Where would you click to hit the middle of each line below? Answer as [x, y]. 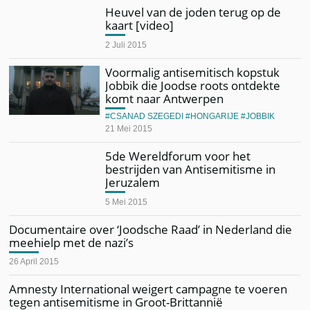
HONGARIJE [215, 116]
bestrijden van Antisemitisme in [191, 169]
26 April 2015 [34, 262]
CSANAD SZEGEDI [147, 116]
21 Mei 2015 [129, 129]
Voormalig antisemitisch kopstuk [193, 72]
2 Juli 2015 [126, 45]
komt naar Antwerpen [165, 98]
